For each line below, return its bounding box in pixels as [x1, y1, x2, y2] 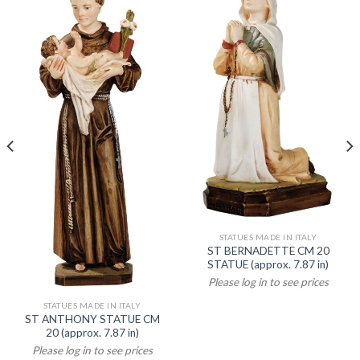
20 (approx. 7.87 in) [45, 325, 139, 339]
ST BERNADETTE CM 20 [207, 244, 329, 258]
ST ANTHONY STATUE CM [24, 312, 160, 325]
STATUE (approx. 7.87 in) [207, 258, 329, 272]
